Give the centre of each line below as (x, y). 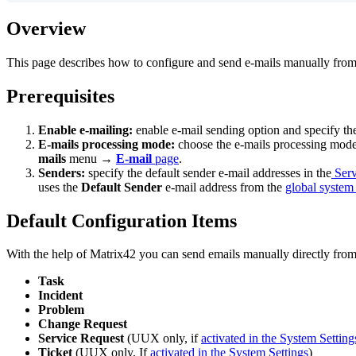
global (301, 187)
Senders (60, 172)
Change (59, 324)
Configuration (129, 221)
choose (195, 144)
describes (82, 62)
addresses (277, 172)
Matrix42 (113, 254)
